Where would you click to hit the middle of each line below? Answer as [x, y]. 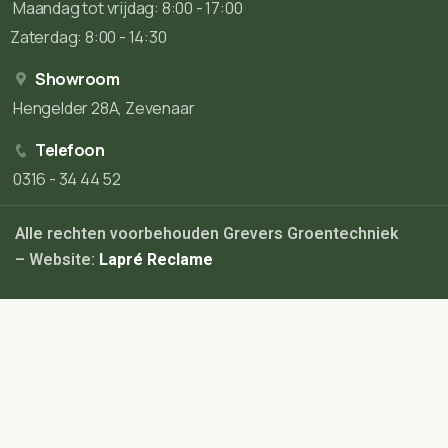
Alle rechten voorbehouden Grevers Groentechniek [206, 234]
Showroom [77, 79]
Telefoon [69, 150]
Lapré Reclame [156, 260]
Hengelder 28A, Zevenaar [104, 108]
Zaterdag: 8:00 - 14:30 [88, 37]
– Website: [57, 260]
